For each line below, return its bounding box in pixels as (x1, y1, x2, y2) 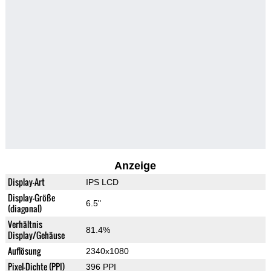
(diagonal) (7, 202, 42, 215)
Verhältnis (7, 218, 42, 231)
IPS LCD (85, 177, 119, 188)
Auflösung (7, 244, 41, 258)
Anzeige (114, 160, 157, 172)
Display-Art (7, 175, 45, 189)
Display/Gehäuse (7, 229, 65, 242)
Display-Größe (7, 191, 55, 204)
